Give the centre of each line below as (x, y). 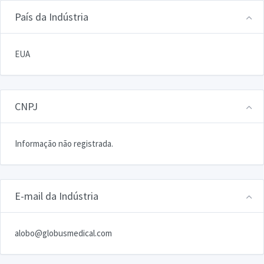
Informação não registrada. (64, 143)
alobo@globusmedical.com (63, 233)
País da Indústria (52, 16)
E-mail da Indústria (57, 196)
